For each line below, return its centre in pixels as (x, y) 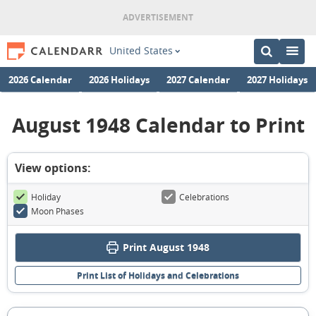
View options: (53, 168)
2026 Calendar (40, 79)
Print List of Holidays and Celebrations (158, 275)
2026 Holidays (119, 79)
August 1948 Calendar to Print (158, 125)
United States (141, 51)
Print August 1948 (166, 247)
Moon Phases (57, 211)
